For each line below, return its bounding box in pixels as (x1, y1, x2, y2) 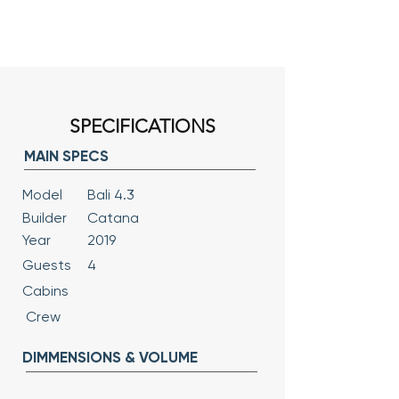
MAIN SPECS (24, 147, 109, 165)
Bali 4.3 (87, 186, 134, 203)
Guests (22, 256, 71, 273)
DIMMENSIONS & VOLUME (22, 348, 198, 366)
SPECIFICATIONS (69, 115, 216, 137)
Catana (87, 209, 139, 226)
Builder (22, 209, 67, 226)
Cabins (22, 282, 69, 299)
